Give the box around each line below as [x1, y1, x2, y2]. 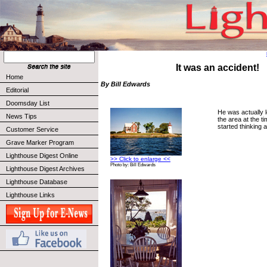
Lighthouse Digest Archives [6, 165, 85, 172]
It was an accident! [176, 63, 259, 73]
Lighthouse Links [6, 191, 55, 198]
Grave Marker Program [6, 139, 74, 146]
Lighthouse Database [6, 178, 67, 185]
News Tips [6, 113, 37, 120]
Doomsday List [6, 100, 49, 107]
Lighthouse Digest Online [6, 152, 78, 159]
